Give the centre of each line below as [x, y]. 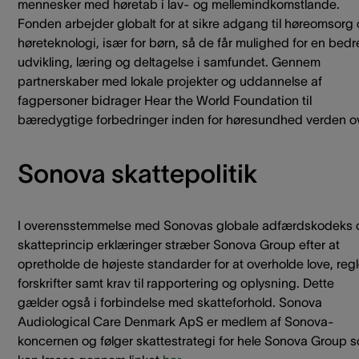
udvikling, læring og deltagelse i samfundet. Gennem [169, 62]
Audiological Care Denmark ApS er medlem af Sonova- [176, 322]
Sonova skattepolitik [137, 174]
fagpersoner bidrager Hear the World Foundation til [165, 101]
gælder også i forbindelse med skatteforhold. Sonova [170, 303]
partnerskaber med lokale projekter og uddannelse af [170, 81]
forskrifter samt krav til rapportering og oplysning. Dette [176, 283]
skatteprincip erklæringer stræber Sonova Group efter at [179, 245]
